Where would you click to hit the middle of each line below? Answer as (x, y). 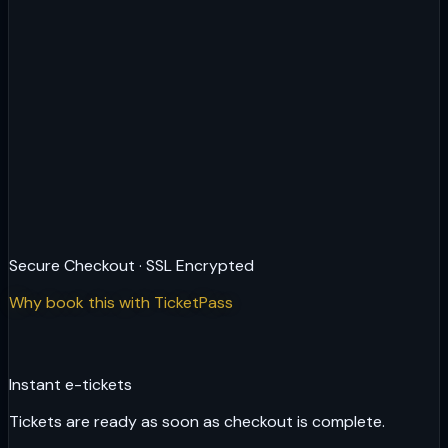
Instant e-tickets (70, 384)
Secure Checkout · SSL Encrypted (131, 265)
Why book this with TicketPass (121, 302)
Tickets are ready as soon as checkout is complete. (197, 421)
